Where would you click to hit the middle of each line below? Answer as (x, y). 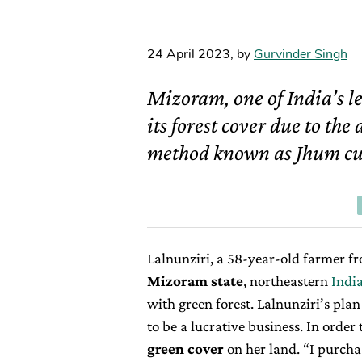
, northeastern (287, 281)
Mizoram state (195, 281)
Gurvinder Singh (301, 54)
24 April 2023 (189, 54)
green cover (185, 349)
